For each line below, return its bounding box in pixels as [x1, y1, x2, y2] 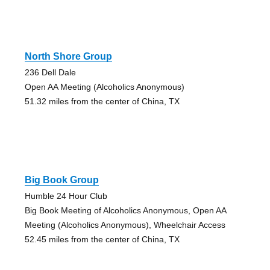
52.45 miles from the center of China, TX [24, 234, 180, 244]
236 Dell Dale [24, 67, 76, 77]
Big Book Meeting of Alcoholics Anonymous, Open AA [24, 205, 226, 215]
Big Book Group [24, 174, 99, 185]
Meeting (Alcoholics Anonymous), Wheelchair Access [24, 219, 225, 230]
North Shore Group [24, 51, 112, 61]
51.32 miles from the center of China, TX [24, 96, 180, 106]
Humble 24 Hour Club [24, 190, 107, 201]
